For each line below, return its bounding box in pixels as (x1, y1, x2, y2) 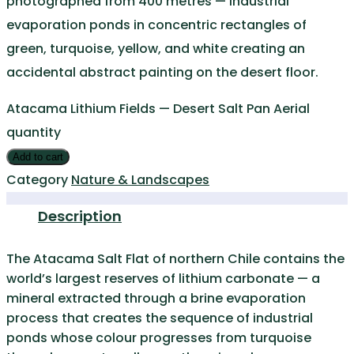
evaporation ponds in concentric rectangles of (6, 16, 307, 35)
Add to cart (13, 151, 63, 164)
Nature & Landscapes (71, 171, 209, 190)
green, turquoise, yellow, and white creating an (6, 40, 305, 58)
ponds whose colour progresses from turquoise (6, 329, 311, 348)
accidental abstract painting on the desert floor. (6, 63, 318, 82)
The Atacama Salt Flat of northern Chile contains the (6, 250, 345, 269)
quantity (6, 123, 61, 142)
